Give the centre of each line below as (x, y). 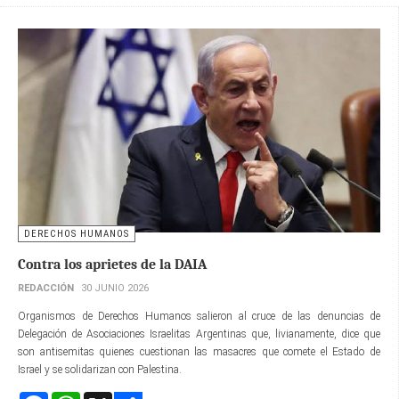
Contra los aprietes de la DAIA (112, 264)
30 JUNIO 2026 (115, 288)
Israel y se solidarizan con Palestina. (101, 369)
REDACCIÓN (46, 288)
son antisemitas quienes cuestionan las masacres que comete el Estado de (199, 351)
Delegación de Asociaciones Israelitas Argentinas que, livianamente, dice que (199, 334)
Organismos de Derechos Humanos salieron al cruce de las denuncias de (199, 316)
